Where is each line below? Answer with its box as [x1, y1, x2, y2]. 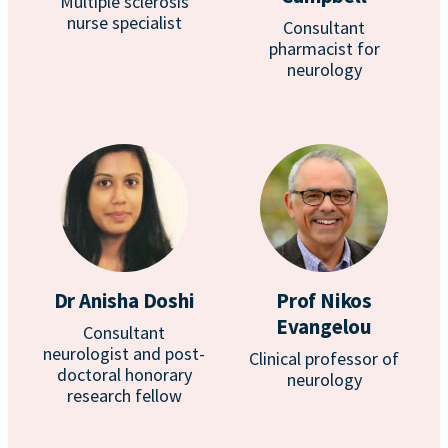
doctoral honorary [56, 363, 192, 386]
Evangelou [275, 313, 373, 340]
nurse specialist [66, 11, 182, 34]
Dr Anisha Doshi [53, 287, 195, 314]
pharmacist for [268, 37, 380, 60]
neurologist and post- [43, 342, 205, 365]
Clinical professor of [249, 347, 399, 370]
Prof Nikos [275, 287, 372, 314]
